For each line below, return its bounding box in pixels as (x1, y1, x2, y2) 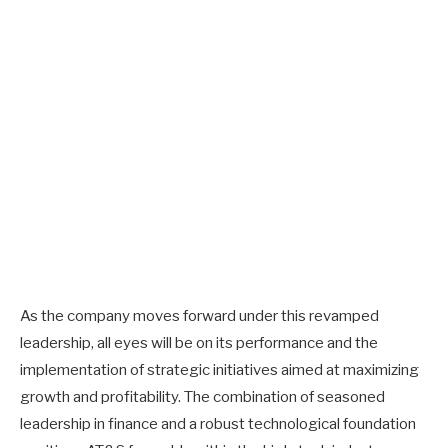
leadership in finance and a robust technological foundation (20, 414, 416, 433)
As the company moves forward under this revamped (20, 306, 379, 325)
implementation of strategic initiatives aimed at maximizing (20, 360, 419, 379)
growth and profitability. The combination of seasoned (20, 387, 385, 406)
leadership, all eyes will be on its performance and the (20, 333, 378, 352)
